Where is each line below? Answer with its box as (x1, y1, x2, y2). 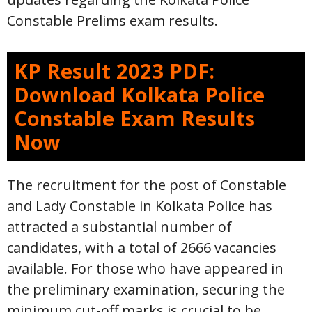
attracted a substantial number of (7, 217, 232, 236)
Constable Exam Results (14, 104, 255, 132)
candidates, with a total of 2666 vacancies (7, 238, 276, 257)
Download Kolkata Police (14, 81, 265, 108)
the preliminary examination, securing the (7, 280, 285, 299)
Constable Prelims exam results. (7, 11, 218, 30)
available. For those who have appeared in (7, 259, 283, 278)
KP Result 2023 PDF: (14, 57, 214, 84)
